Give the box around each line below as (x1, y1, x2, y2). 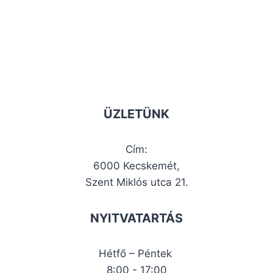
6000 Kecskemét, (93, 159, 180, 172)
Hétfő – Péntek (98, 247, 175, 260)
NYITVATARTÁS (90, 210, 183, 225)
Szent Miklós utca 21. (85, 175, 188, 188)
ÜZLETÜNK (104, 106, 169, 121)
